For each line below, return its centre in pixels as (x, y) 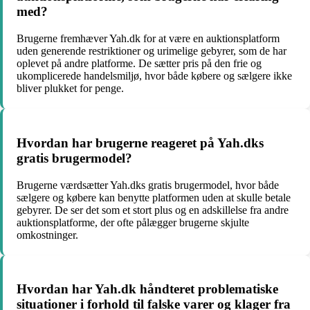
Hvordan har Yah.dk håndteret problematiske (147, 289)
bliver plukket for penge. (70, 89)
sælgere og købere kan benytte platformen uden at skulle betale (154, 197)
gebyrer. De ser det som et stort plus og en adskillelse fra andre (153, 210)
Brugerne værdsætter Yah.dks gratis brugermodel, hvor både (148, 185)
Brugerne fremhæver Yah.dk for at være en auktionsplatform (148, 39)
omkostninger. (47, 235)
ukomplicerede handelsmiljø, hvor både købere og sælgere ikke (154, 76)
